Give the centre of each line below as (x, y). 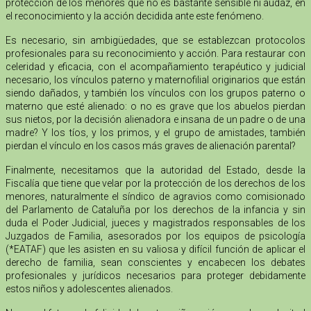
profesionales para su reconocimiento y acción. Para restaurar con (155, 54)
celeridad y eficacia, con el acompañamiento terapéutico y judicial (155, 67)
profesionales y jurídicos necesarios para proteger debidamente (155, 276)
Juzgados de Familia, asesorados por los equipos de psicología (155, 236)
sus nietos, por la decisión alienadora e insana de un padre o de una (155, 120)
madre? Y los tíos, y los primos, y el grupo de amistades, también (155, 133)
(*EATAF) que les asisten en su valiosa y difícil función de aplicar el (155, 250)
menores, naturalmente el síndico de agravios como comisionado (155, 197)
